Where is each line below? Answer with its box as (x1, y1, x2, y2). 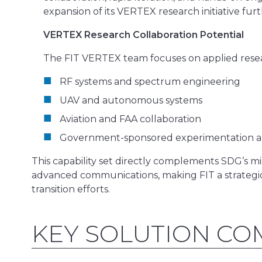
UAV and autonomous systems (60, 94, 202, 106)
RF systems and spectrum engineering (60, 75, 240, 87)
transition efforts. (32, 183, 110, 195)
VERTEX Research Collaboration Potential (43, 29, 244, 40)
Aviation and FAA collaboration (60, 113, 201, 125)
